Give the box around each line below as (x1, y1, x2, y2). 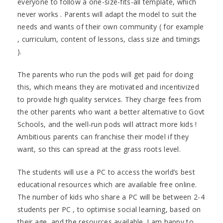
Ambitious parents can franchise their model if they (17, 131, 189, 141)
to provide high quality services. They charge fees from (17, 94, 202, 104)
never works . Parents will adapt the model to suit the (17, 9, 197, 19)
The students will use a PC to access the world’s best (17, 167, 195, 177)
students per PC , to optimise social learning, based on (17, 204, 201, 214)
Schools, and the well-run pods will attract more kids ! (17, 119, 197, 129)
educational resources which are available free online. (17, 179, 197, 189)
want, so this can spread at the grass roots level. (17, 144, 181, 154)
